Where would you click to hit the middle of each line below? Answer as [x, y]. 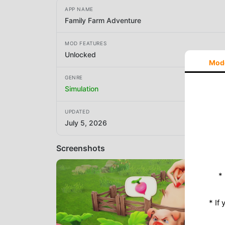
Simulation [82, 89]
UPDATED [77, 112]
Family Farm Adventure [103, 20]
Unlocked [80, 54]
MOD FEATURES [86, 43]
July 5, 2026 [86, 123]
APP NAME [79, 9]
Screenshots [81, 148]
